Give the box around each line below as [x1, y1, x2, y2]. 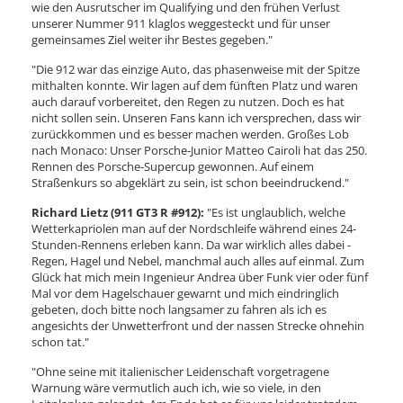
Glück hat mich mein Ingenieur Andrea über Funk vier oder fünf [31, 269, 368, 285]
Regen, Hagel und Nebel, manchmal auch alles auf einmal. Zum [31, 253, 364, 269]
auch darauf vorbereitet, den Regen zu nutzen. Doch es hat [31, 94, 345, 110]
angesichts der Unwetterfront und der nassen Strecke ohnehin [31, 318, 364, 334]
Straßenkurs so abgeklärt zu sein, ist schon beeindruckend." [31, 175, 349, 191]
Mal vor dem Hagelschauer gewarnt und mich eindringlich [31, 285, 339, 301]
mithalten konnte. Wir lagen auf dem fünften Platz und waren [31, 77, 358, 94]
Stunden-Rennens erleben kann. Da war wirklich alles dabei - [31, 237, 351, 253]
